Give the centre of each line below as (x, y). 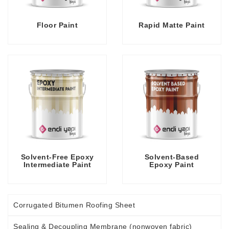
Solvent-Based (172, 157)
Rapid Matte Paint (172, 25)
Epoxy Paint (172, 165)
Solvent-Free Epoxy (57, 157)
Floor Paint (57, 25)
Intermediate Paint (57, 165)
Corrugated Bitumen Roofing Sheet (74, 205)
